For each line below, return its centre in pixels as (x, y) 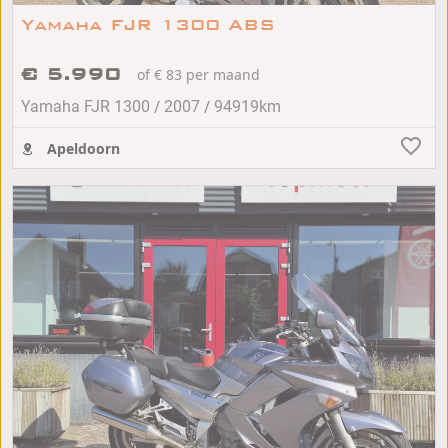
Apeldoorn (81, 148)
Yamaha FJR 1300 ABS (148, 24)
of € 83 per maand (198, 74)
